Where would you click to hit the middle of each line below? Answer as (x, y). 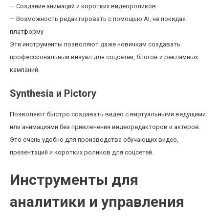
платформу (27, 32)
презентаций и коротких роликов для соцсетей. (82, 152)
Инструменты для (74, 180)
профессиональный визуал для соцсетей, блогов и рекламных (104, 57)
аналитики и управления (97, 202)
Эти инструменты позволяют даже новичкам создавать (95, 44)
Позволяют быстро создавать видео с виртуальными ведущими (108, 114)
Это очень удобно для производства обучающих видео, (94, 140)
